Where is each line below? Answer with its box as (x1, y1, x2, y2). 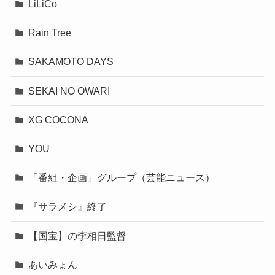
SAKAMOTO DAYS (28, 56, 114, 68)
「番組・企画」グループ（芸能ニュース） (28, 172, 215, 184)
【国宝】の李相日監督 (28, 230, 127, 241)
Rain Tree (28, 27, 72, 39)
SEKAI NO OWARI (28, 85, 110, 96)
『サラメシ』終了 (28, 201, 107, 212)
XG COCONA (28, 114, 89, 125)
